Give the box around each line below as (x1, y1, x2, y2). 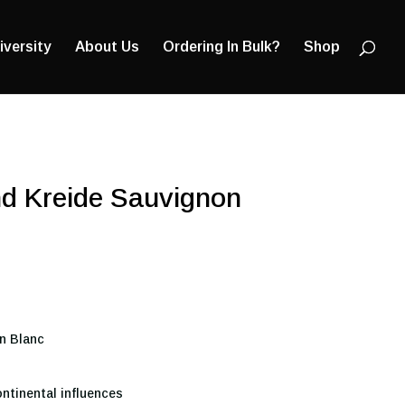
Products (15, 7, 71, 22)
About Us (75, 39, 139, 54)
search (15, 20, 56, 34)
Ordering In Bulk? (163, 39, 280, 54)
